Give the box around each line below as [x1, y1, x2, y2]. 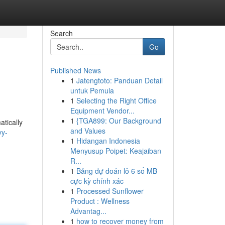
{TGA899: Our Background [76, 116, 161, 126]
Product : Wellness [70, 196, 130, 206]
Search [50, 28, 73, 38]
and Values [70, 126, 105, 136]
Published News [50, 65, 101, 75]
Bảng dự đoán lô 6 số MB [76, 166, 157, 176]
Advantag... [70, 206, 106, 216]
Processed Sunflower [76, 186, 144, 196]
